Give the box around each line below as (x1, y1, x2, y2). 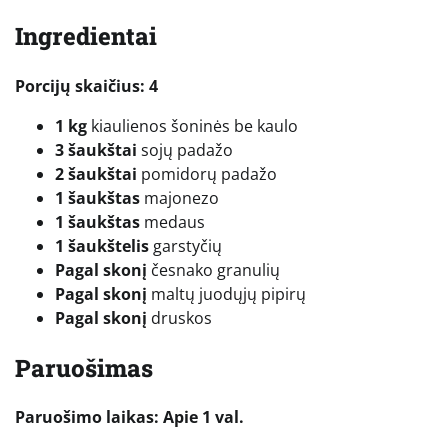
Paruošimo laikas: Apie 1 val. (15, 406, 244, 429)
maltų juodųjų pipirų (147, 282, 306, 305)
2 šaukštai (55, 162, 137, 185)
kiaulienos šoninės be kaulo (87, 114, 298, 137)
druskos (147, 306, 212, 329)
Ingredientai (15, 19, 157, 52)
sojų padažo (137, 138, 233, 161)
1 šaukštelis (55, 234, 149, 257)
